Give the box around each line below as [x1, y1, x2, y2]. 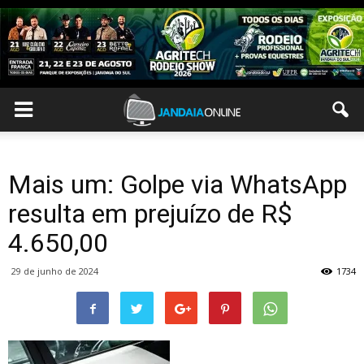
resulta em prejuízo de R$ [8, 198, 292, 229]
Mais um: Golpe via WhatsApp [8, 169, 347, 200]
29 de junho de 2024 [11, 265, 98, 277]
